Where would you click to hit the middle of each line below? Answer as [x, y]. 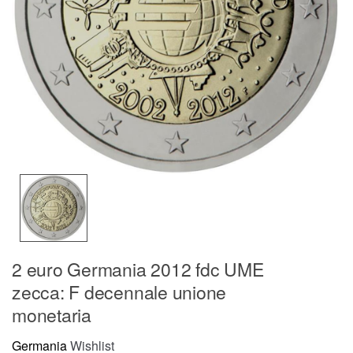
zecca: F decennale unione [119, 292]
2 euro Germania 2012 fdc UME [138, 269]
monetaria [52, 314]
